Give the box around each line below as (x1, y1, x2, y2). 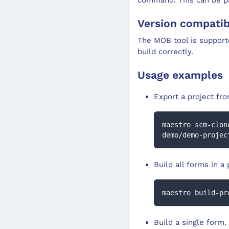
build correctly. (137, 47, 193, 56)
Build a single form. (153, 217, 226, 227)
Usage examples (137, 68, 223, 81)
